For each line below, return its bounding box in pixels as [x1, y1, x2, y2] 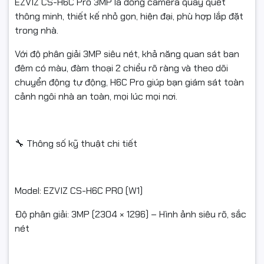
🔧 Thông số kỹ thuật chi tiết [15, 137, 137, 150]
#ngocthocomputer [2, 47, 87, 60]
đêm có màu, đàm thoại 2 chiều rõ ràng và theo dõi [15, 62, 228, 75]
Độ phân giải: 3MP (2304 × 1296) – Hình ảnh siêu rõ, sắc [15, 208, 246, 221]
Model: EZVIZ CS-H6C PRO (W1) [15, 184, 143, 197]
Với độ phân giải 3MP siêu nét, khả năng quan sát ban [15, 48, 239, 61]
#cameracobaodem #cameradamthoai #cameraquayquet [2, 5, 250, 17]
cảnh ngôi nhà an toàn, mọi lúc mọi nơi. [15, 90, 177, 103]
